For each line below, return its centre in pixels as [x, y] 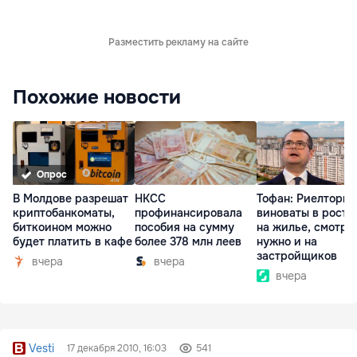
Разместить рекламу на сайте [178, 42]
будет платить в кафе [73, 242]
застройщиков [297, 256]
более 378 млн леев [188, 242]
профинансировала [188, 213]
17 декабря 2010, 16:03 [117, 348]
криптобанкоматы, [64, 213]
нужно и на [287, 242]
